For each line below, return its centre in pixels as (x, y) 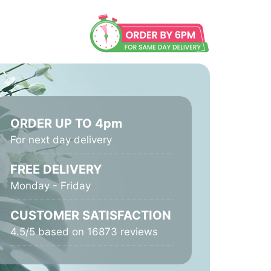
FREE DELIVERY (56, 170)
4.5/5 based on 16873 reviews (84, 232)
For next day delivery (61, 140)
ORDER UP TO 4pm (67, 124)
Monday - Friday (51, 186)
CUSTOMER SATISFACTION (91, 216)
